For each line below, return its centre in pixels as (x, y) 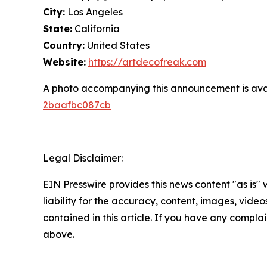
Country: (64, 45)
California (96, 29)
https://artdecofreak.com (147, 62)
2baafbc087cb (77, 105)
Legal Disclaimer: (83, 158)
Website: (64, 62)
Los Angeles (94, 12)
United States (117, 45)
